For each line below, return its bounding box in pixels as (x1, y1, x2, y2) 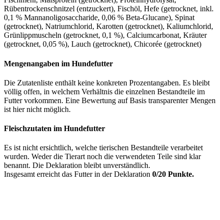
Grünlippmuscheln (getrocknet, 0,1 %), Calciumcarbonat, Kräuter (4, 31, 207, 40)
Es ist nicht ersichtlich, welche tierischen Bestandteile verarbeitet (4, 143, 203, 152)
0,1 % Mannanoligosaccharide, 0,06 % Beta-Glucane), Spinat (4, 13, 194, 22)
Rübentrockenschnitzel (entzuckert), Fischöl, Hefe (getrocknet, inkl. (4, 4, 214, 13)
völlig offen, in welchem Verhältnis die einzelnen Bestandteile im (4, 87, 205, 96)
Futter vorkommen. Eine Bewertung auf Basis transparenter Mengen (4, 96, 216, 105)
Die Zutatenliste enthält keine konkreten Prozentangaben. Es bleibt (4, 78, 210, 87)
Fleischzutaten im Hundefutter (4, 124, 105, 133)
